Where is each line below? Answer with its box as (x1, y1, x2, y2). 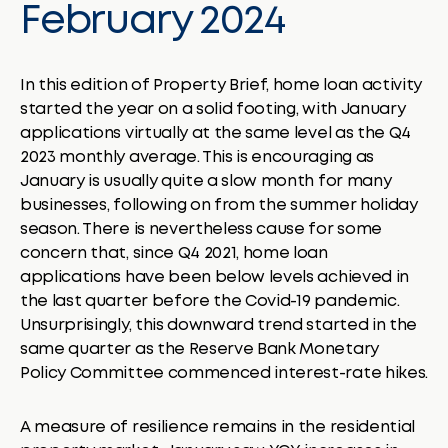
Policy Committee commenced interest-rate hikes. (20, 365, 428, 381)
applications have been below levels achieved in (20, 269, 409, 285)
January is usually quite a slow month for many (20, 173, 392, 189)
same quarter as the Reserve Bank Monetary (20, 341, 379, 357)
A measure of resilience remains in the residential (20, 419, 415, 435)
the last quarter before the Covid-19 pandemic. (20, 293, 400, 309)
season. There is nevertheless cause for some (20, 221, 382, 237)
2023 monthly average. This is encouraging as (20, 149, 374, 165)
